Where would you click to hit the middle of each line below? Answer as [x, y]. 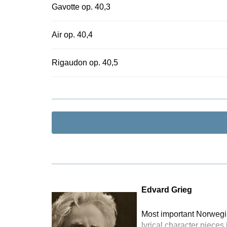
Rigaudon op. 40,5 [85, 63]
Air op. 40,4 [72, 35]
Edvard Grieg [166, 190]
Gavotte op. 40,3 [81, 7]
